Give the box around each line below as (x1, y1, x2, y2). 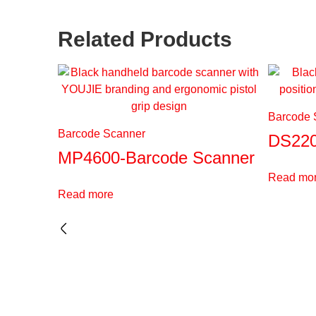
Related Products (58, 27, 232, 51)
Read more (58, 188, 114, 200)
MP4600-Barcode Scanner (58, 147, 255, 167)
